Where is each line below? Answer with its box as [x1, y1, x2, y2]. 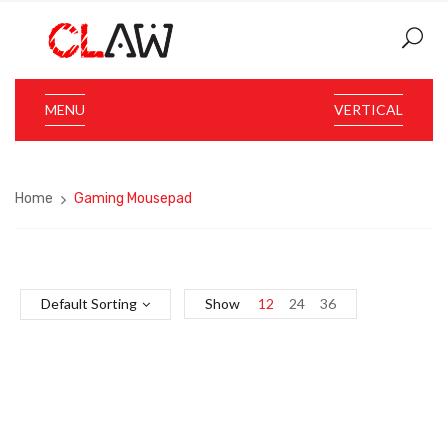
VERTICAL [334, 101, 403, 118]
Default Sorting [41, 295, 137, 312]
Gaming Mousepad [74, 190, 192, 207]
